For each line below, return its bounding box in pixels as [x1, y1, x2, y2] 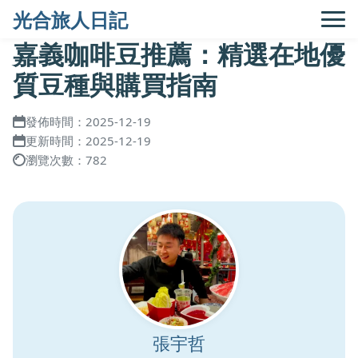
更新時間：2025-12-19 [26, 133, 151, 149]
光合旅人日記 [13, 6, 128, 33]
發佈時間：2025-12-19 [26, 113, 151, 129]
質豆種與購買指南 [13, 66, 217, 102]
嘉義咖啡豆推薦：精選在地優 [13, 35, 345, 72]
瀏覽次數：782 [26, 152, 107, 168]
